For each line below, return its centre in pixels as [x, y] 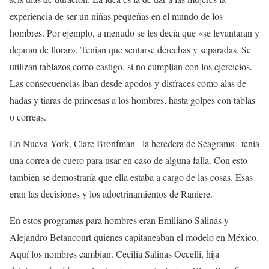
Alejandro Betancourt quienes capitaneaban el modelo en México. [134, 237]
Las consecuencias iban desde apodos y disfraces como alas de [128, 83]
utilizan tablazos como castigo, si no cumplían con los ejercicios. [131, 66]
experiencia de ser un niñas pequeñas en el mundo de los [116, 16]
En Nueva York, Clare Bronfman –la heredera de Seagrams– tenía [134, 143]
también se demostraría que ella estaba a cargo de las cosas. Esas [131, 177]
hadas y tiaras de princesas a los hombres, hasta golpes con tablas [132, 100]
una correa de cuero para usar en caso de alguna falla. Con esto [128, 160]
